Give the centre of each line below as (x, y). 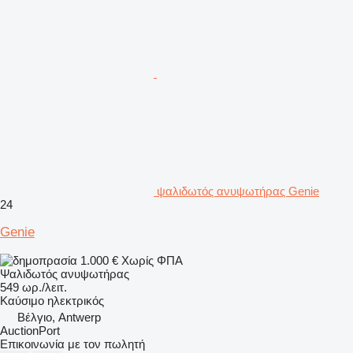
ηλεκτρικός (76, 300)
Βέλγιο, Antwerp (59, 317)
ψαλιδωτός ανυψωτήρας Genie (238, 191)
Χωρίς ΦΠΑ (152, 260)
